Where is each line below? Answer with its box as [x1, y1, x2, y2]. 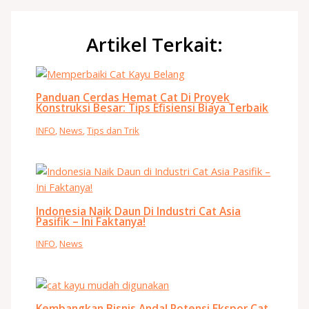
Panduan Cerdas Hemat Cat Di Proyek [36, 90, 230, 106]
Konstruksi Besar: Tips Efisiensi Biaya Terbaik [36, 100, 269, 116]
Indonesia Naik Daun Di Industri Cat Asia [36, 203, 241, 219]
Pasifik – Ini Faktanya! [36, 213, 146, 229]
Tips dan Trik [87, 123, 140, 137]
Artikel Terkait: [86, 31, 223, 57]
